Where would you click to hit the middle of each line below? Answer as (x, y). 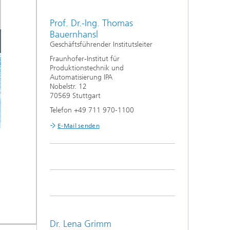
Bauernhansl (74, 34)
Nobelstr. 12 (68, 87)
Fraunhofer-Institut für (85, 59)
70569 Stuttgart (75, 96)
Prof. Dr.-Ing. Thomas (91, 23)
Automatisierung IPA (81, 77)
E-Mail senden (79, 126)
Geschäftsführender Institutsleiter (101, 44)
